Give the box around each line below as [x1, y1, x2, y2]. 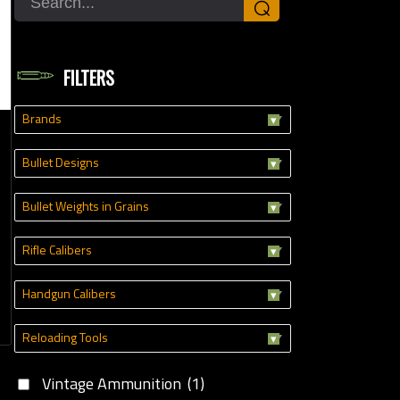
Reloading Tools [22, 328, 108, 346]
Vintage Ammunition [42, 371, 185, 396]
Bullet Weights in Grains [22, 196, 149, 215]
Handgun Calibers [22, 284, 116, 303]
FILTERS [63, 63, 114, 90]
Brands [22, 109, 62, 128]
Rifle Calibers [22, 240, 92, 259]
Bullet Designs [22, 153, 99, 171]
